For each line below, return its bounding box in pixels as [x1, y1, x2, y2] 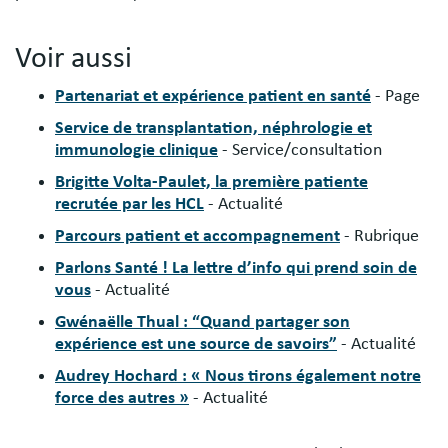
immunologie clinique [55, 140, 218, 159]
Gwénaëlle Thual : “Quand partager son [55, 312, 350, 331]
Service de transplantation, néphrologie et [55, 118, 372, 137]
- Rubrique [344, 226, 419, 245]
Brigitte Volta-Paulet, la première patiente [55, 172, 368, 191]
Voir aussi [15, 42, 132, 73]
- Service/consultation [222, 140, 382, 159]
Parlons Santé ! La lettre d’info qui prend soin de [55, 258, 417, 277]
